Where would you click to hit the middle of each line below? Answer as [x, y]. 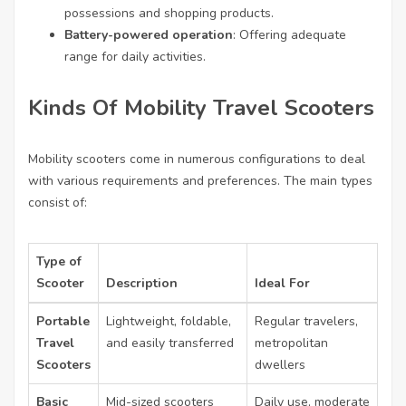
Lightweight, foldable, [169, 321]
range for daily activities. [135, 57]
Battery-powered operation [149, 35]
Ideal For [282, 283]
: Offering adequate [290, 35]
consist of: [58, 203]
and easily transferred [170, 343]
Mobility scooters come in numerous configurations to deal [197, 159]
